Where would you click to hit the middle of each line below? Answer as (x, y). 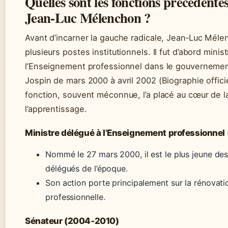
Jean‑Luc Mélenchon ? (88, 18)
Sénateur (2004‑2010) (72, 221)
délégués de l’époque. (87, 168)
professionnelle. (75, 197)
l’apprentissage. (56, 109)
